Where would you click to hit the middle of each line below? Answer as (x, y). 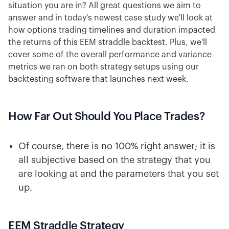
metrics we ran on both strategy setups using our (104, 67)
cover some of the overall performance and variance (110, 55)
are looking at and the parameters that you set (119, 174)
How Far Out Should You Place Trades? (107, 117)
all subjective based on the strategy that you (114, 160)
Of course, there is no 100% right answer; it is (117, 146)
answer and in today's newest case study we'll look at (110, 18)
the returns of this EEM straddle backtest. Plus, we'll (108, 42)
